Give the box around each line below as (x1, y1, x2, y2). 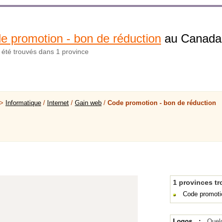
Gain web (75, 99, 102, 107)
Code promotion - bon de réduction (108, 99, 216, 107)
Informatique (5, 99, 41, 107)
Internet (47, 99, 69, 107)
